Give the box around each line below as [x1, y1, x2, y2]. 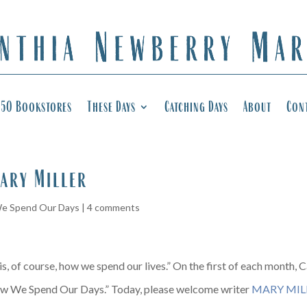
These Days [87, 99, 136, 114]
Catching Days [164, 99, 228, 114]
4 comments [87, 201, 140, 213]
